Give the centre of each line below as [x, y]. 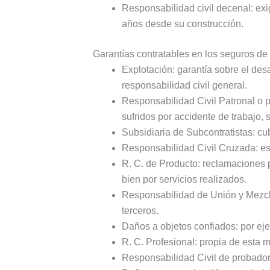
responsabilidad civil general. [184, 86]
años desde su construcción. [182, 24]
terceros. [140, 211]
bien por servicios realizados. [184, 180]
